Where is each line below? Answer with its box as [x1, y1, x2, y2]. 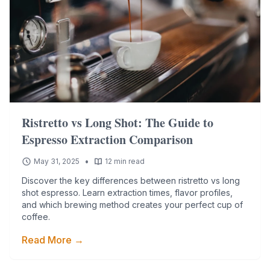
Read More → [22, 234, 84, 246]
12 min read [105, 157, 145, 166]
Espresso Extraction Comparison [22, 131, 193, 148]
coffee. [22, 212, 50, 222]
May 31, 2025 [34, 157, 80, 166]
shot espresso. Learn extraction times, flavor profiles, [22, 187, 233, 198]
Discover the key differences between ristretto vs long [22, 175, 240, 186]
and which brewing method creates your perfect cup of [22, 199, 243, 210]
